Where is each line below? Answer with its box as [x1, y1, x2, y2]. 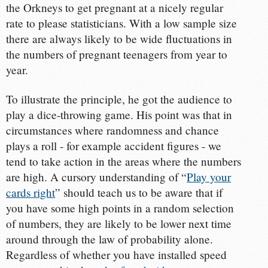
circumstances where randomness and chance [6, 122, 220, 138]
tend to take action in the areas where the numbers [6, 153, 242, 169]
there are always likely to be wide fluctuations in [6, 31, 233, 47]
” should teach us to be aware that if [55, 184, 223, 200]
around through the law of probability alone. [6, 231, 214, 246]
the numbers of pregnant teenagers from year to [6, 47, 228, 62]
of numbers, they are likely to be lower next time [6, 215, 232, 231]
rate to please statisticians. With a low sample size [6, 16, 237, 31]
